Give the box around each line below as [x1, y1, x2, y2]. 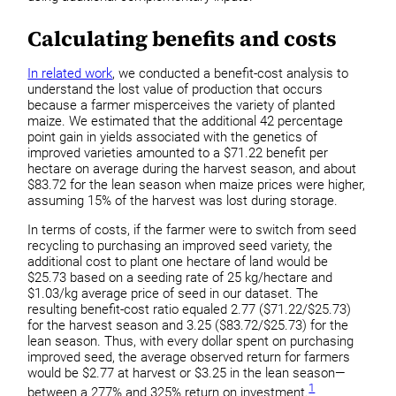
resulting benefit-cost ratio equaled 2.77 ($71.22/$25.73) [27, 301, 352, 317]
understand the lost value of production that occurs [27, 80, 324, 97]
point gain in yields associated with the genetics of [27, 128, 318, 145]
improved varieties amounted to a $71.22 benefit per [27, 144, 329, 161]
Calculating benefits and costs [27, 24, 338, 54]
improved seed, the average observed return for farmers [27, 348, 351, 365]
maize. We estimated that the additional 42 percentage [27, 112, 344, 129]
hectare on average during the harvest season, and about [27, 160, 357, 177]
